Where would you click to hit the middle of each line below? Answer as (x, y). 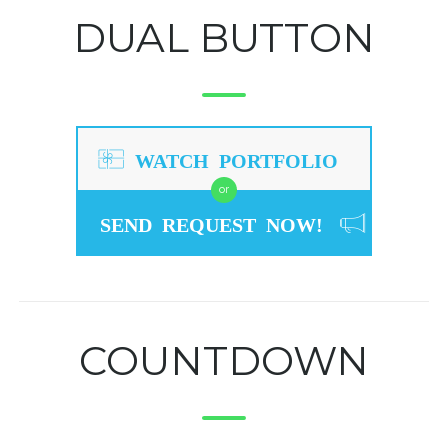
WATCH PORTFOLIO (236, 159)
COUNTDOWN (224, 361)
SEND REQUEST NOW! (211, 223)
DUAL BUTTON (224, 38)
